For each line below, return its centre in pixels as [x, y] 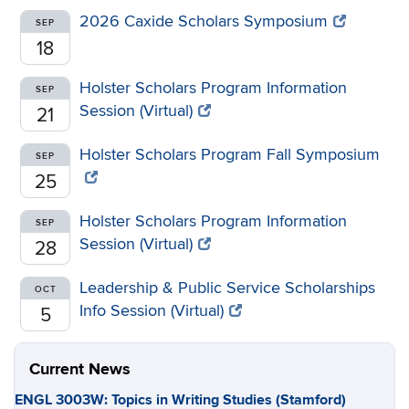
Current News [80, 370]
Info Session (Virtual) [152, 311]
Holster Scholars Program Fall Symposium [230, 155]
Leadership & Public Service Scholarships [227, 288]
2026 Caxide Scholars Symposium [204, 21]
